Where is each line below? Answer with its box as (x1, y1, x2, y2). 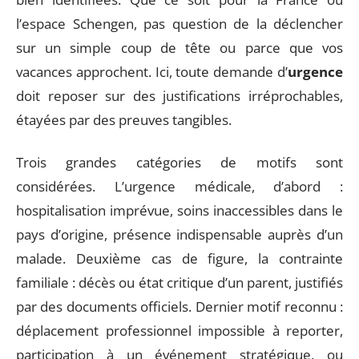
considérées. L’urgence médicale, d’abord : (16, 176, 343, 196)
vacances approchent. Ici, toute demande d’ (16, 63, 288, 81)
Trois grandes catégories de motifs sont (16, 152, 343, 171)
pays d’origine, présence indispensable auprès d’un (16, 224, 343, 244)
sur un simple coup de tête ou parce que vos (16, 38, 343, 57)
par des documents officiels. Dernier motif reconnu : (16, 296, 343, 316)
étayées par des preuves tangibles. (16, 111, 232, 129)
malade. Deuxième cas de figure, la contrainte (16, 248, 343, 268)
